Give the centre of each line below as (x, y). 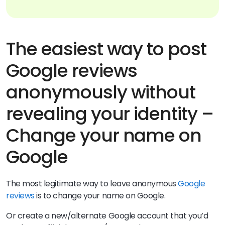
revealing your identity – (110, 114)
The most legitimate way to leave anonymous (92, 183)
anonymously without (101, 92)
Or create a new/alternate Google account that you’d (107, 215)
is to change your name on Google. (101, 195)
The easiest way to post (106, 49)
